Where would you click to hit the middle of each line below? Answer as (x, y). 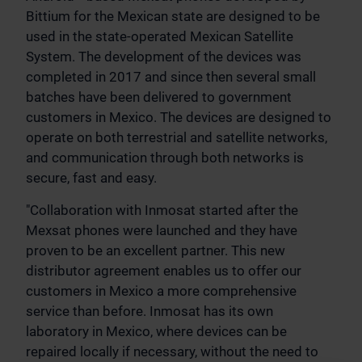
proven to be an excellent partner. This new (156, 250)
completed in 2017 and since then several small (171, 77)
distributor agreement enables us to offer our (164, 271)
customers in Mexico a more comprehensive (161, 291)
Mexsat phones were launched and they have (162, 230)
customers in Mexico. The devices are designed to (179, 117)
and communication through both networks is (165, 158)
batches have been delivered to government (159, 97)
